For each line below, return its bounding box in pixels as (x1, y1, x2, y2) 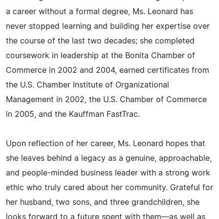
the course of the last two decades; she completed (6, 37, 195, 45)
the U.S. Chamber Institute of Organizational (6, 81, 169, 89)
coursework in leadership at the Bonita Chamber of (6, 52, 195, 60)
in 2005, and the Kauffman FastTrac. (6, 110, 140, 118)
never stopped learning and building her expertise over (6, 22, 210, 30)
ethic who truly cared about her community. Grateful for (6, 184, 213, 192)
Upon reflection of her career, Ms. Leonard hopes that (6, 140, 205, 148)
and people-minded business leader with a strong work (6, 169, 210, 177)
